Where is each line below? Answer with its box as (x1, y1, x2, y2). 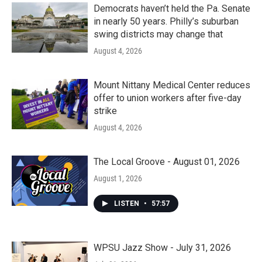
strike (94, 105, 117, 117)
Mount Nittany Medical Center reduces (94, 80, 250, 91)
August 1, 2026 (94, 174, 142, 184)
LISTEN (114, 199, 141, 208)
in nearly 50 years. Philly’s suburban (94, 16, 239, 27)
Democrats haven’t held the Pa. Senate (94, 3, 250, 15)
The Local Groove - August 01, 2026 (94, 156, 240, 168)
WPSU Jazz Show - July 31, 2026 (94, 242, 231, 254)
